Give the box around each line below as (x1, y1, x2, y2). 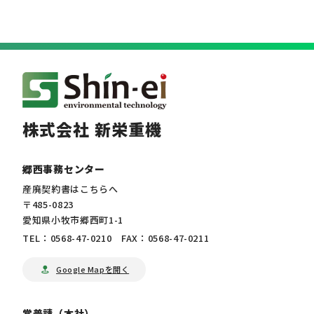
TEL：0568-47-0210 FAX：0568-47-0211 (22, 231, 210, 245)
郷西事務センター (22, 162, 105, 177)
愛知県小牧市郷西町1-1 (22, 213, 123, 227)
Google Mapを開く (56, 264, 130, 275)
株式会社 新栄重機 (22, 117, 163, 142)
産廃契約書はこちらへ (22, 182, 118, 196)
